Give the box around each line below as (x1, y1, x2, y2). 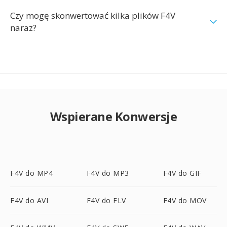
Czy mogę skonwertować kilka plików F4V (10, 10, 175, 21)
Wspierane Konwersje (50, 108, 177, 125)
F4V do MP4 (10, 168, 53, 178)
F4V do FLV (86, 196, 126, 205)
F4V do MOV (163, 196, 207, 205)
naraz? (10, 22, 36, 33)
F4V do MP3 (86, 168, 129, 178)
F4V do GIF (163, 168, 202, 178)
